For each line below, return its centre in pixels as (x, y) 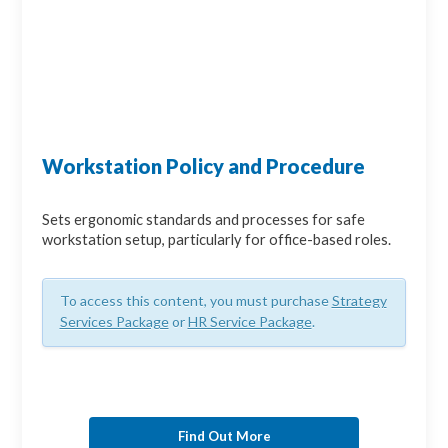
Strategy (359, 301)
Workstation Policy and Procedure (204, 166)
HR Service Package (249, 322)
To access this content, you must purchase (195, 301)
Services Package (114, 322)
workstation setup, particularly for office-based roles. (217, 240)
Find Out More (224, 435)
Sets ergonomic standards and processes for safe (204, 220)
